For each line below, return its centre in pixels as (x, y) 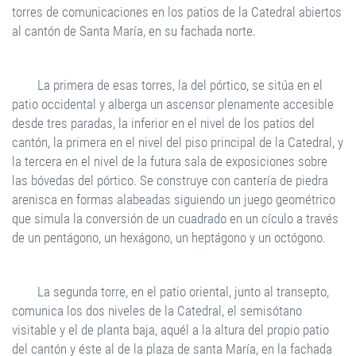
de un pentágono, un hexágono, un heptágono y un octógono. (169, 238)
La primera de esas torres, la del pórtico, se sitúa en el (180, 85)
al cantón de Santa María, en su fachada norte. (134, 31)
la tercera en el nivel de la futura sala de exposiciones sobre (170, 161)
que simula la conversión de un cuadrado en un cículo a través (175, 219)
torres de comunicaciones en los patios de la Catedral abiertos (177, 12)
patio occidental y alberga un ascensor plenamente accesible (173, 104)
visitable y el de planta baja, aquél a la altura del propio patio (170, 330)
